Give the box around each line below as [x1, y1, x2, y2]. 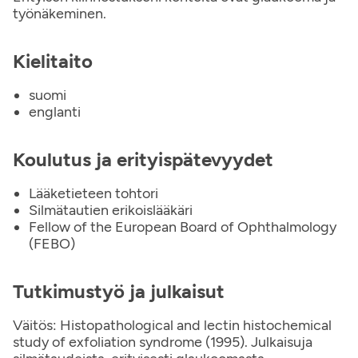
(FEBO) [29, 235, 75, 253]
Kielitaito [13, 50, 93, 73]
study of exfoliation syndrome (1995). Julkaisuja [13, 333, 312, 351]
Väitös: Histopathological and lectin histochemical [13, 316, 332, 334]
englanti [29, 103, 81, 121]
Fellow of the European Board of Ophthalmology [29, 218, 336, 236]
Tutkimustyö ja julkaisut [13, 280, 225, 303]
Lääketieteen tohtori [29, 185, 158, 202]
